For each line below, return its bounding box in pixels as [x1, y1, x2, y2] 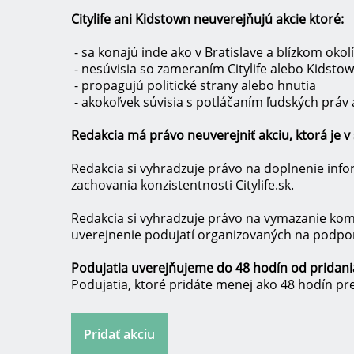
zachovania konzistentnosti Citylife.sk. [71, 176, 294, 194]
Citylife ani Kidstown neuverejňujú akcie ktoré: [71, 10, 344, 28]
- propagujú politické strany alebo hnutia [71, 77, 316, 95]
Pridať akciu [84, 326, 155, 344]
